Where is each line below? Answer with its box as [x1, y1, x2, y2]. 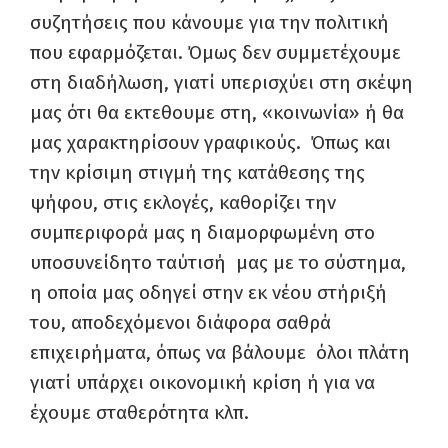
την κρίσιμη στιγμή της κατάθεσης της [30, 161, 365, 184]
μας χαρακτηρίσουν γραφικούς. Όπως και [30, 131, 391, 154]
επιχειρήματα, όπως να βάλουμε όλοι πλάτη [30, 341, 410, 364]
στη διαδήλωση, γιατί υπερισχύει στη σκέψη [30, 71, 413, 94]
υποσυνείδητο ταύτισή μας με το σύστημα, [30, 251, 406, 274]
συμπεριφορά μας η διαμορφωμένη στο [30, 221, 375, 244]
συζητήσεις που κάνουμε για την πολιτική [30, 11, 389, 34]
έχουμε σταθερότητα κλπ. [30, 401, 249, 424]
